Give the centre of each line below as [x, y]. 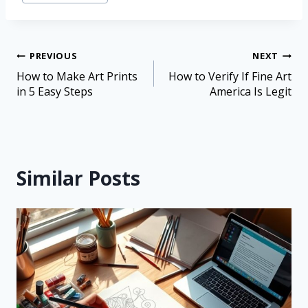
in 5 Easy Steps [55, 92]
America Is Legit [251, 92]
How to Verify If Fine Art [230, 77]
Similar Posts [78, 178]
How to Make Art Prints [77, 77]
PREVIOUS [54, 56]
